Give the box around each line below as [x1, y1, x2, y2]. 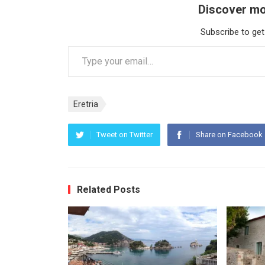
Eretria [73, 99, 98, 109]
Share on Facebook [195, 130, 263, 140]
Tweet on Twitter [96, 130, 153, 140]
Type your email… [67, 40, 99, 52]
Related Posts [76, 184, 140, 196]
